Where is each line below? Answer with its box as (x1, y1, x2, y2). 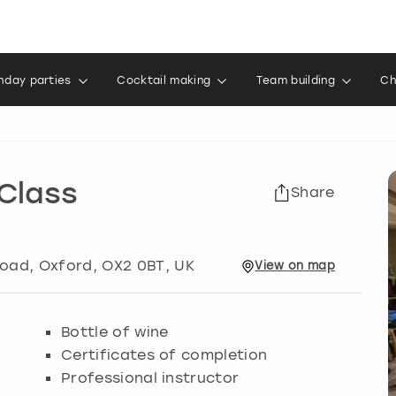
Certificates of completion (61, 346, 268, 364)
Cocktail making (117, 74, 211, 87)
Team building (255, 74, 335, 87)
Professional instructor (61, 369, 240, 387)
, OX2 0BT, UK (92, 257, 194, 274)
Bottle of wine (61, 323, 169, 341)
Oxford (38, 257, 93, 274)
